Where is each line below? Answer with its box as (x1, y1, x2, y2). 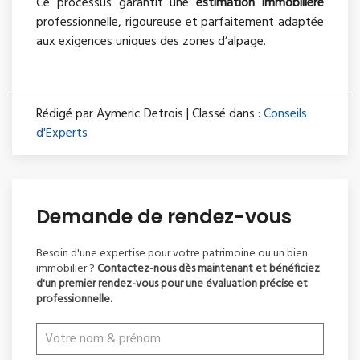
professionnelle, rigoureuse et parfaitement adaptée (36, 11, 324, 33)
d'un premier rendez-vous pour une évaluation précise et (36, 274, 308, 293)
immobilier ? (36, 259, 97, 278)
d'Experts (36, 122, 88, 144)
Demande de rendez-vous (36, 202, 292, 230)
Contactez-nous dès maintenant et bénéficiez (97, 259, 320, 278)
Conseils (264, 103, 307, 125)
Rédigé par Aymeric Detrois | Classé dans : (36, 103, 264, 125)
